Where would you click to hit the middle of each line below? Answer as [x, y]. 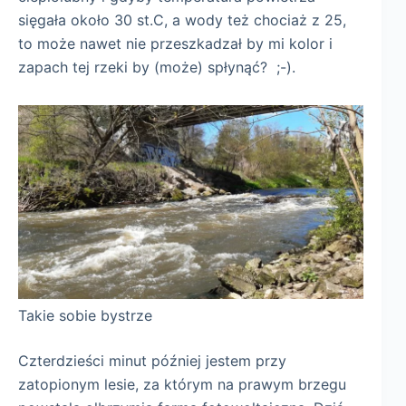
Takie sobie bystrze [85, 315]
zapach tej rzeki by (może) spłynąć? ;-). [157, 68]
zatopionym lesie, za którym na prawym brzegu [182, 384]
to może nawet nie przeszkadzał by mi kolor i [175, 44]
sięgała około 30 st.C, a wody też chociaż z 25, [182, 20]
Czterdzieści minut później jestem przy [152, 361]
